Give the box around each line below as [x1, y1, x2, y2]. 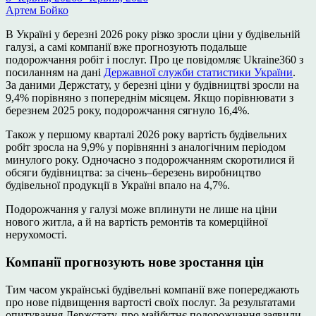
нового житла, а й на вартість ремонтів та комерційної [6, 216, 267, 229]
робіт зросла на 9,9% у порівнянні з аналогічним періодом [6, 141, 286, 154]
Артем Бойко [6, 4, 68, 17]
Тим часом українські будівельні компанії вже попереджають [6, 283, 299, 296]
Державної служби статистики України [104, 66, 293, 79]
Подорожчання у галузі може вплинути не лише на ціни [6, 203, 277, 216]
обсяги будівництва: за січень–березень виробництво [6, 166, 261, 179]
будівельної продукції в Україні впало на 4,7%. [6, 179, 230, 192]
